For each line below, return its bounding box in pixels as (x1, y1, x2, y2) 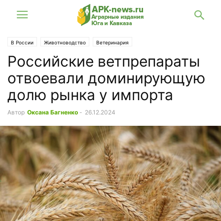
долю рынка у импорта (7, 86, 173, 104)
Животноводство (44, 39, 86, 45)
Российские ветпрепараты (7, 52, 200, 70)
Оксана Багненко (27, 109, 78, 116)
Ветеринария (96, 39, 129, 45)
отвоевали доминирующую (7, 69, 205, 87)
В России (11, 39, 34, 45)
